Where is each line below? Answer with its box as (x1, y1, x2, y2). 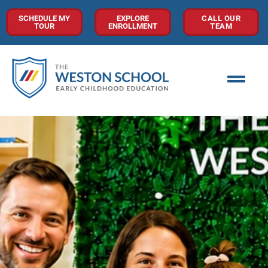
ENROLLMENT (108, 22, 157, 31)
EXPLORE (116, 14, 149, 23)
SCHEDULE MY (18, 14, 70, 23)
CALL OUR (202, 14, 241, 23)
